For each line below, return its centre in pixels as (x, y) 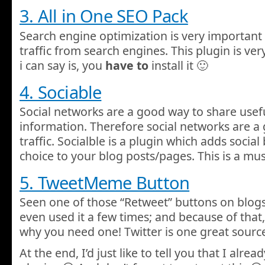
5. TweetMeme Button (105, 183)
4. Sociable (61, 92)
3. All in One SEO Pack (104, 16)
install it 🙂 (178, 65)
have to (127, 65)
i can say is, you (62, 65)
